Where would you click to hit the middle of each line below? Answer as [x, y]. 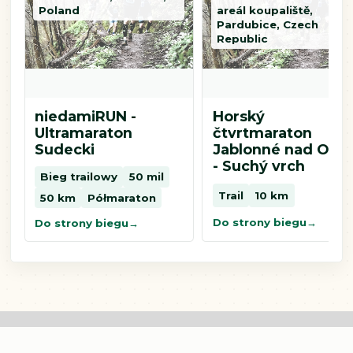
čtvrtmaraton [262, 133]
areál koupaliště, [265, 11]
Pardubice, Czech [268, 25]
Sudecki [65, 149]
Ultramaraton [84, 133]
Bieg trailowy [79, 177]
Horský [238, 116]
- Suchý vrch [258, 166]
